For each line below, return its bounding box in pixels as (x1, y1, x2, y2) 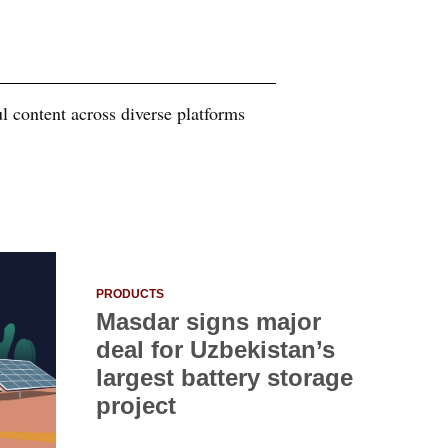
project (96, 392, 176, 420)
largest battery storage (96, 364, 353, 392)
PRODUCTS (96, 287, 164, 302)
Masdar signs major (96, 308, 321, 336)
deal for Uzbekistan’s (96, 336, 335, 364)
